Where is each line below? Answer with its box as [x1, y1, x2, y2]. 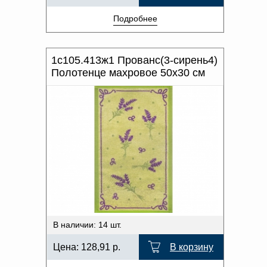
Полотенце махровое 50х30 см [51, 67, 205, 79]
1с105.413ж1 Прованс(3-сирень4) [51, 54, 218, 66]
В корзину [170, 242, 213, 252]
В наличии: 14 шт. [53, 220, 122, 229]
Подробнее [113, 14, 157, 23]
